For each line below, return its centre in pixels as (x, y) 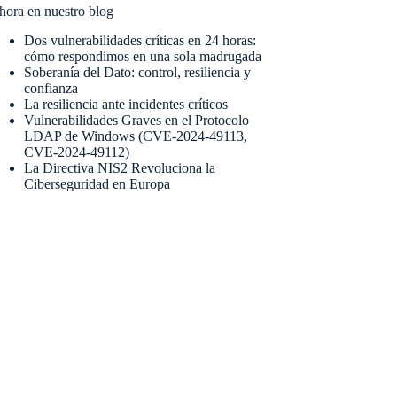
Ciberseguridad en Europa (97, 183)
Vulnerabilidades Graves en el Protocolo (137, 120)
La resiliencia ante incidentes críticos (126, 104)
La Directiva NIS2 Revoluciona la (120, 167)
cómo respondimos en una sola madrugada (143, 56)
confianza (51, 88)
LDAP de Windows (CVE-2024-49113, (136, 136)
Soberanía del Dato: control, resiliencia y (138, 72)
